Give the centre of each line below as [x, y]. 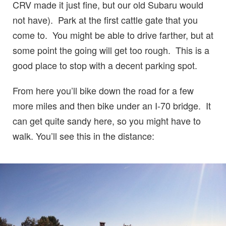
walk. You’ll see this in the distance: [83, 135]
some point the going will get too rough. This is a [111, 50]
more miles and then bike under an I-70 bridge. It [112, 105]
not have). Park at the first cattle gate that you [105, 19]
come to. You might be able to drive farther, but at [113, 35]
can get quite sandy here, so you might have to [107, 120]
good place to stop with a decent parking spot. [105, 65]
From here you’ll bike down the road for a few [103, 90]
